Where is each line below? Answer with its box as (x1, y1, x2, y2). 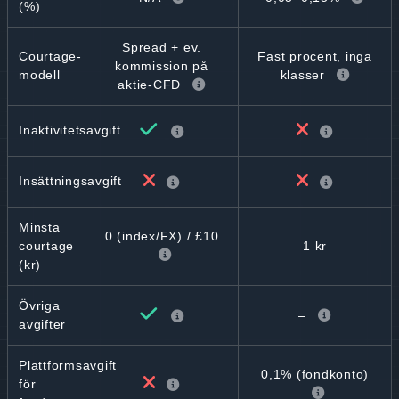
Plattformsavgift (19, 358, 117, 372)
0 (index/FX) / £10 (104, 229, 219, 243)
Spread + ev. (122, 40, 201, 54)
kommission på (115, 59, 208, 73)
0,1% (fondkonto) (261, 367, 369, 381)
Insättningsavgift (19, 174, 122, 188)
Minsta (19, 220, 61, 234)
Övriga (19, 298, 61, 313)
